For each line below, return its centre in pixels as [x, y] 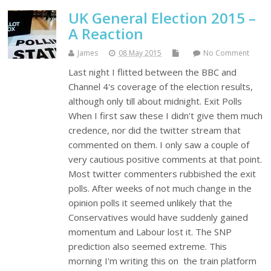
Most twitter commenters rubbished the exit [162, 174]
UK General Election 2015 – [162, 18]
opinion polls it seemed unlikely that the [151, 203]
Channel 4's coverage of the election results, [161, 87]
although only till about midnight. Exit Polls [155, 101]
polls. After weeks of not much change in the [160, 188]
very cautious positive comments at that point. [165, 159]
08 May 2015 [140, 53]
